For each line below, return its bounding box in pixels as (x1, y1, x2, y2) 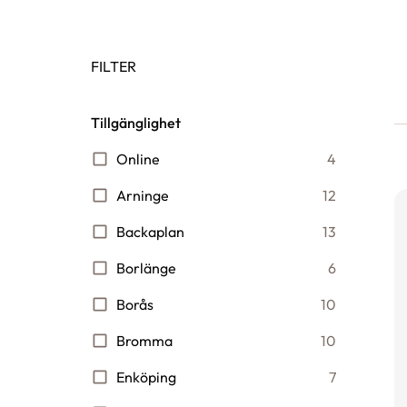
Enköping (116, 368, 176, 386)
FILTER (91, 57, 136, 75)
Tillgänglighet (91, 114, 181, 132)
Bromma (116, 332, 173, 350)
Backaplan (116, 223, 184, 241)
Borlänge (116, 259, 176, 277)
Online (116, 150, 160, 168)
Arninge (116, 186, 169, 204)
